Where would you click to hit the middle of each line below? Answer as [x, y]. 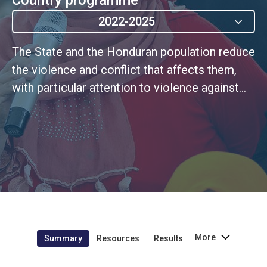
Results [168, 238]
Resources [118, 238]
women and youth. [59, 105]
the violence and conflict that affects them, [124, 69]
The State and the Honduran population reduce [133, 52]
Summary [63, 238]
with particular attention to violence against [125, 87]
